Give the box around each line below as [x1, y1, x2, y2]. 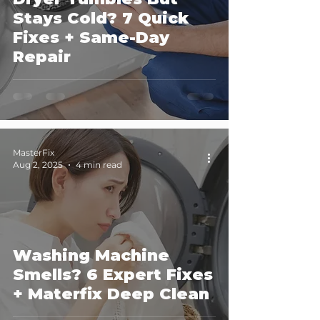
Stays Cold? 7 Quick [13, 9, 189, 29]
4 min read [76, 159, 122, 171]
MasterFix [13, 147, 54, 159]
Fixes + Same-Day [13, 28, 169, 48]
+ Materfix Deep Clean [13, 284, 209, 304]
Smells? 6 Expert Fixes [13, 265, 213, 285]
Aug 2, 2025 [13, 159, 63, 171]
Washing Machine [13, 246, 169, 266]
